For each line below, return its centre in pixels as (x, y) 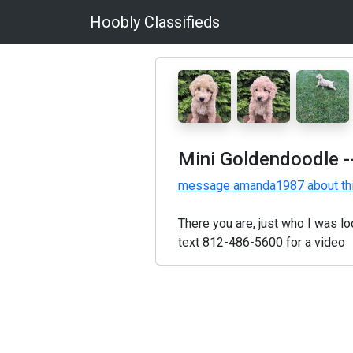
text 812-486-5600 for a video (262, 242)
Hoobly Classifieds (155, 22)
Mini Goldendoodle (258, 159)
